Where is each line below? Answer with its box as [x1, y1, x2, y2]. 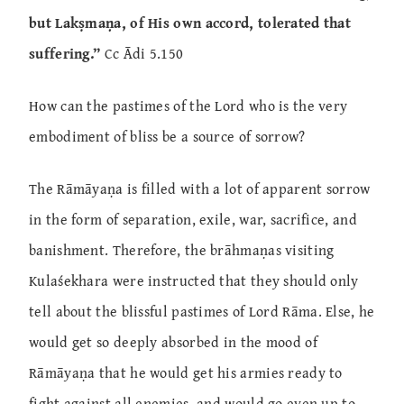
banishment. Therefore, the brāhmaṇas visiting [29, 238, 335, 261]
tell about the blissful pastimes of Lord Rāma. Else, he [29, 299, 375, 322]
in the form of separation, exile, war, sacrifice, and [29, 207, 357, 230]
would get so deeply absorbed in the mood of [29, 330, 317, 353]
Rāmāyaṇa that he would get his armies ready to [29, 361, 343, 383]
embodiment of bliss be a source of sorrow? [29, 124, 306, 147]
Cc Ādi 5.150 [100, 41, 184, 64]
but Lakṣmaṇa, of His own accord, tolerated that [29, 11, 352, 33]
